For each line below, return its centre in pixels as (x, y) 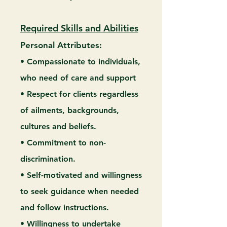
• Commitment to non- (63, 143)
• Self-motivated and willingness (81, 175)
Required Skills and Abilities (79, 28)
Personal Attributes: (61, 45)
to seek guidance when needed (80, 191)
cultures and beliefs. (58, 126)
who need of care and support (78, 78)
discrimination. (48, 159)
